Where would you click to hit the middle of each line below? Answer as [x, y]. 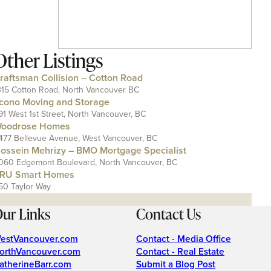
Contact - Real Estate [180, 252]
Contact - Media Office [183, 238]
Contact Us [168, 214]
